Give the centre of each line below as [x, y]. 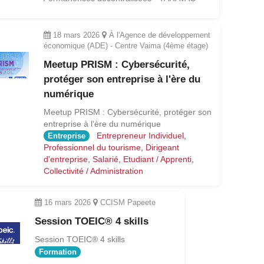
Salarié [105, 159]
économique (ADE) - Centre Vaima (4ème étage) [126, 45]
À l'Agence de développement [158, 35]
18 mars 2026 [76, 35]
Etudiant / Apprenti [157, 159]
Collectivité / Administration [93, 171]
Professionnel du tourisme [92, 148]
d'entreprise [65, 159]
